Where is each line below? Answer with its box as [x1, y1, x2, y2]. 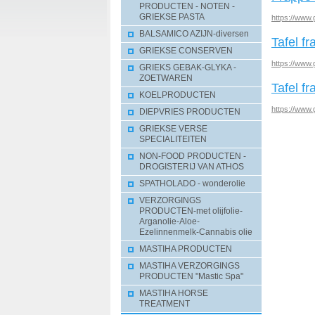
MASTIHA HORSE [139, 289, 208, 297]
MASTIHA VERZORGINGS [139, 262, 240, 270]
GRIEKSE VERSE [139, 124, 207, 133]
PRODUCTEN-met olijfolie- [139, 207, 243, 215]
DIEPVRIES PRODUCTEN [139, 108, 240, 116]
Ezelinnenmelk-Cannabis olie [139, 228, 252, 236]
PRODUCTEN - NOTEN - [139, 2, 235, 11]
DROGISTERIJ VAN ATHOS [139, 162, 244, 171]
